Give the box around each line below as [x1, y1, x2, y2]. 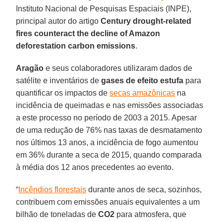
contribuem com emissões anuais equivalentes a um [16, 197, 200, 206]
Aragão [16, 63, 44, 72]
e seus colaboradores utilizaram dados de [44, 63, 193, 72]
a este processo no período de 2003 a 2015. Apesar [16, 113, 197, 122]
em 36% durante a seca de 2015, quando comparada [16, 150, 202, 159]
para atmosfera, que [114, 210, 187, 219]
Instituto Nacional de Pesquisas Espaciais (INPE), [16, 4, 192, 13]
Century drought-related [101, 16, 192, 25]
